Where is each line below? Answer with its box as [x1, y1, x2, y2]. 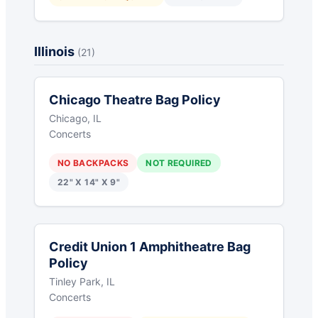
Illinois [34, 44, 77, 60]
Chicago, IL [49, 112, 102, 125]
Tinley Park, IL [49, 275, 115, 288]
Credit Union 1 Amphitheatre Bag [49, 239, 251, 255]
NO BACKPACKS [57, 158, 129, 169]
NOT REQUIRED [146, 158, 212, 169]
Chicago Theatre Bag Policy [49, 92, 221, 108]
